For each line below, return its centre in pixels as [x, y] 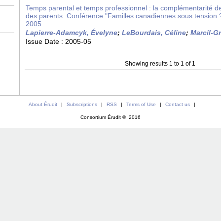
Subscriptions [82, 104]
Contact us [177, 104]
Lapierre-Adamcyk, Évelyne [72, 33]
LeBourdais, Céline [154, 33]
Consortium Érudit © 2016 [110, 117]
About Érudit [43, 104]
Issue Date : [45, 41]
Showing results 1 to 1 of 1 [160, 64]
